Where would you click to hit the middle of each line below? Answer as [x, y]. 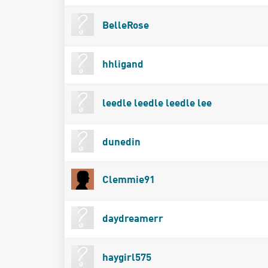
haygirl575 [125, 258]
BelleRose [124, 26]
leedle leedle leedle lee [156, 103]
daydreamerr [131, 219]
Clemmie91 [127, 181]
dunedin [120, 142]
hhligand [121, 65]
